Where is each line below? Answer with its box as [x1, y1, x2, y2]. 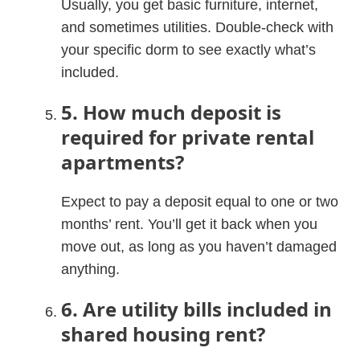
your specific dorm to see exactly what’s [61, 41, 317, 58]
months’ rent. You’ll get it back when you [61, 215, 318, 232]
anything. [61, 260, 121, 277]
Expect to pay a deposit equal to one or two [61, 193, 339, 210]
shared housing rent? [61, 320, 266, 347]
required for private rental [61, 123, 315, 150]
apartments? [61, 148, 185, 175]
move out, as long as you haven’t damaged [61, 238, 337, 255]
